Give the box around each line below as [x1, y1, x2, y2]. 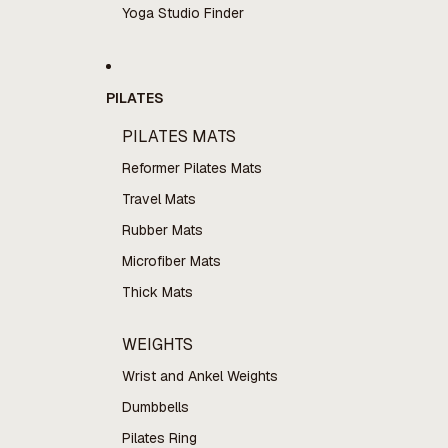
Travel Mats [121, 190, 196, 208]
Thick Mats [121, 283, 193, 301]
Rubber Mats [121, 221, 203, 239]
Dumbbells [121, 398, 189, 416]
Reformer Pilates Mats [121, 159, 262, 177]
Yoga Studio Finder [121, 4, 244, 22]
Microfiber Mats [121, 252, 221, 270]
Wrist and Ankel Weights [121, 367, 278, 385]
